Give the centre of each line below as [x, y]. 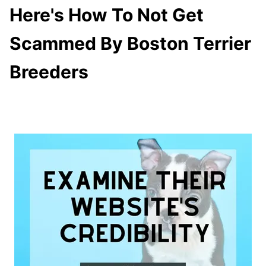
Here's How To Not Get [107, 15]
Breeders [49, 72]
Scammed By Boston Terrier [130, 43]
